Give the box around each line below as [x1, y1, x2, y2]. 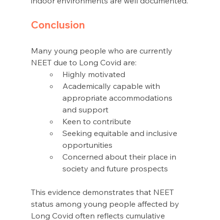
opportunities [62, 140, 114, 150]
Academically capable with [62, 81, 162, 91]
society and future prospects [62, 164, 170, 174]
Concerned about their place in [62, 152, 178, 162]
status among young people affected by [30, 199, 181, 209]
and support [62, 105, 110, 115]
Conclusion [30, 19, 87, 31]
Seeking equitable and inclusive [62, 128, 179, 138]
